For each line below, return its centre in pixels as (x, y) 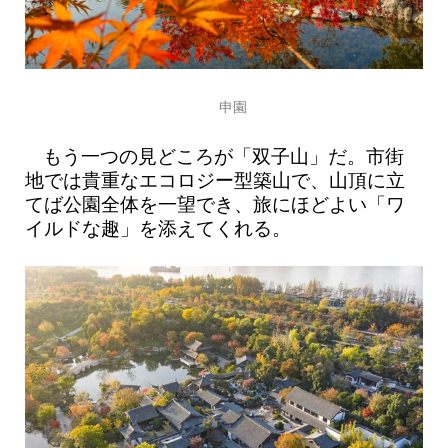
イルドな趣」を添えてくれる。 (157, 228)
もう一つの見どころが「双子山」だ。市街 (224, 156)
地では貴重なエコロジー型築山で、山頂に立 (214, 180)
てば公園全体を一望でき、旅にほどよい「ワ (214, 204)
